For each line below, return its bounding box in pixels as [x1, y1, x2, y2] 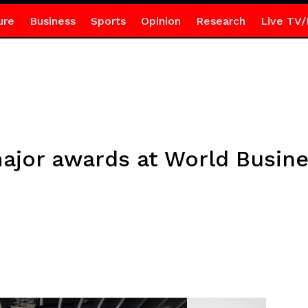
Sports [90, 14, 126, 27]
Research [195, 14, 245, 27]
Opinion [140, 14, 181, 27]
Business [29, 14, 76, 27]
